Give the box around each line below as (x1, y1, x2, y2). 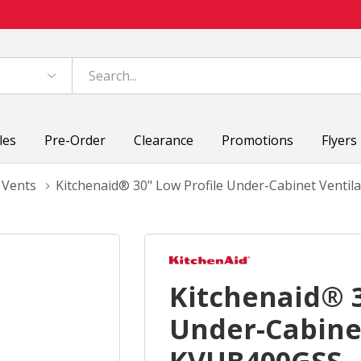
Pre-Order (44, 131, 106, 149)
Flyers (322, 131, 358, 149)
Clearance (134, 131, 194, 149)
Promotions (222, 131, 294, 149)
